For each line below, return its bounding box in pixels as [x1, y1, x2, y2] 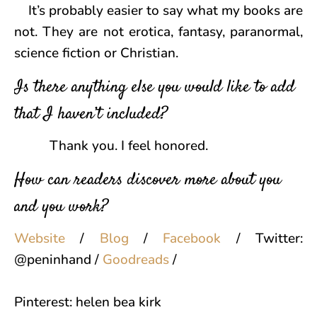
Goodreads [103, 250, 173, 270]
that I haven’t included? [14, 103, 168, 127]
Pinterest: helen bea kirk [14, 293, 161, 312]
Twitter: [255, 229, 304, 248]
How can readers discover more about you [14, 168, 281, 193]
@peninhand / [14, 250, 103, 270]
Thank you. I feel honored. [14, 137, 208, 156]
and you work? [14, 195, 108, 220]
